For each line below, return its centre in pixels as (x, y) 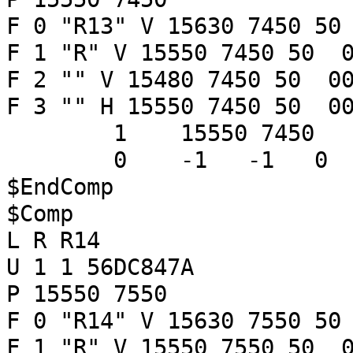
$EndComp (60, 187)
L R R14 (53, 240)
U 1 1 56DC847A (100, 267)
